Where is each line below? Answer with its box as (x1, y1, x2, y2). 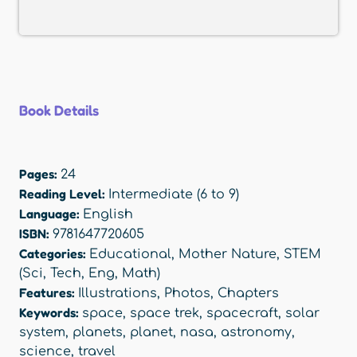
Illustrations (78, 286, 157, 301)
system (19, 325, 65, 340)
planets (73, 325, 123, 340)
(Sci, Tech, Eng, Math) (19, 266, 160, 281)
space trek (130, 306, 199, 321)
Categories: (19, 245, 89, 262)
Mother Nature (178, 247, 277, 262)
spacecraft (206, 306, 278, 321)
